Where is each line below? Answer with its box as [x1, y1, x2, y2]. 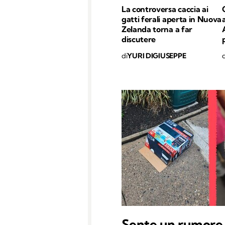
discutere [122, 34, 156, 44]
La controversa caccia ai [122, 4, 208, 14]
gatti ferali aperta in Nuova [122, 14, 222, 24]
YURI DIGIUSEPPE [127, 51, 186, 60]
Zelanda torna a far [122, 24, 192, 34]
